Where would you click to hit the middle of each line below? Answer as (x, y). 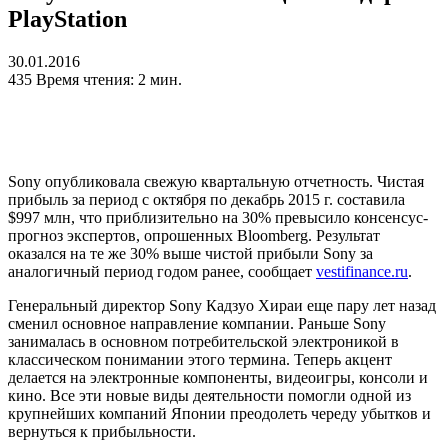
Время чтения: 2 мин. (109, 80)
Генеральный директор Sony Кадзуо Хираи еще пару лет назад (222, 306)
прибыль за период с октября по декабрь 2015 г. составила (206, 200)
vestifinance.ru (362, 272)
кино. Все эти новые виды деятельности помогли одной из (209, 396)
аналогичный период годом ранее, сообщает (162, 272)
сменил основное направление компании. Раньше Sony (197, 324)
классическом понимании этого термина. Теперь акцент (200, 360)
